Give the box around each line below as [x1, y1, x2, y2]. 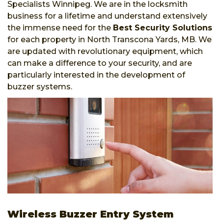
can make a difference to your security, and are [7, 58, 192, 68]
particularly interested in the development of [7, 70, 185, 80]
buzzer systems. [7, 82, 74, 91]
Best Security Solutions [113, 23, 212, 32]
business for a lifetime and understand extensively [7, 11, 207, 21]
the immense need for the [7, 23, 113, 32]
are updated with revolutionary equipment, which [7, 46, 203, 56]
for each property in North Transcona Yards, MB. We [7, 34, 212, 44]
